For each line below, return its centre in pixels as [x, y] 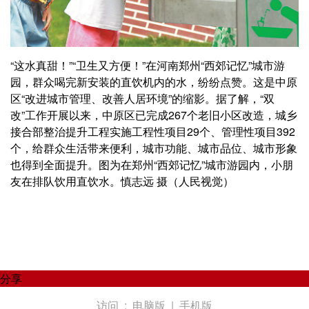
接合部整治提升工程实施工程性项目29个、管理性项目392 [153, 132]
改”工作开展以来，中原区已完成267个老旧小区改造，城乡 [154, 115]
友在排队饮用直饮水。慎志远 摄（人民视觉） [123, 181]
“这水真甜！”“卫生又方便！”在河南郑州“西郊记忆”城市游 [148, 66]
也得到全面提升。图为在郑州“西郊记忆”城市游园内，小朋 [152, 165]
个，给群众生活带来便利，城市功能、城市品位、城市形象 [154, 148]
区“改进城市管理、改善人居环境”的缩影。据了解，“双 [142, 99]
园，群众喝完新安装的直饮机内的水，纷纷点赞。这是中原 [154, 82]
